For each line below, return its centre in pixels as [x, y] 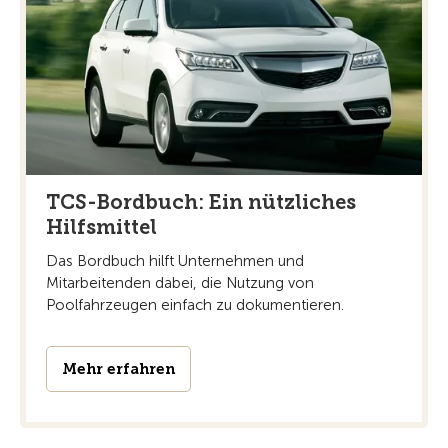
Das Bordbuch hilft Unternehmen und [175, 261]
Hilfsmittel [101, 227]
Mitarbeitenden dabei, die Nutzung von [180, 283]
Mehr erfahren [118, 369]
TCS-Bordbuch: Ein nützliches [201, 202]
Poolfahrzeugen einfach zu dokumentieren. [195, 305]
